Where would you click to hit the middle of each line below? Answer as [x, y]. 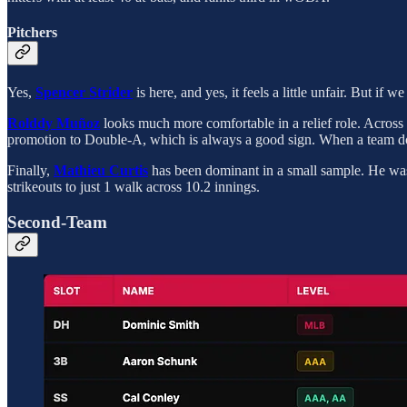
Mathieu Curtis [101, 171]
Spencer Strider [84, 93]
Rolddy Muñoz [54, 124]
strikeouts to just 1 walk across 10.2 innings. [134, 187]
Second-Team [57, 222]
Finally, [30, 171]
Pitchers [32, 32]
